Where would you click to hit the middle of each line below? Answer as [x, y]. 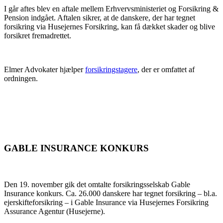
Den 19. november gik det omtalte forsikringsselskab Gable [97, 185]
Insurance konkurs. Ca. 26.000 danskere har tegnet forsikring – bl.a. [111, 194]
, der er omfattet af [166, 69]
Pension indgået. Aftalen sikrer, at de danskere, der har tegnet [100, 17]
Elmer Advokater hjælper [45, 69]
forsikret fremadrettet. [38, 35]
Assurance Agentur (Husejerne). [55, 212]
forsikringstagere [111, 69]
